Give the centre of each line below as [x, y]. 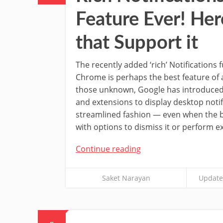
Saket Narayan [126, 178]
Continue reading [108, 149]
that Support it [137, 43]
